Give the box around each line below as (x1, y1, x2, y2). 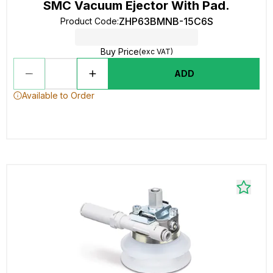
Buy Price (100, 46, 139, 57)
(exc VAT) (138, 47, 173, 56)
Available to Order (22, 90, 94, 101)
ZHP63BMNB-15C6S (118, 15, 213, 27)
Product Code (60, 16, 117, 26)
